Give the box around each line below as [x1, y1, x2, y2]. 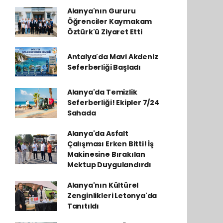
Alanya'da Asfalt [67, 128, 128, 138]
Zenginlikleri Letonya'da [67, 191, 157, 201]
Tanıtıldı [67, 201, 100, 211]
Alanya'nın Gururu [67, 6, 136, 16]
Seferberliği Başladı [67, 62, 141, 72]
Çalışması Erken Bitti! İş [67, 139, 154, 149]
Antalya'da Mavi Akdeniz [67, 52, 158, 62]
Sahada [67, 108, 96, 118]
